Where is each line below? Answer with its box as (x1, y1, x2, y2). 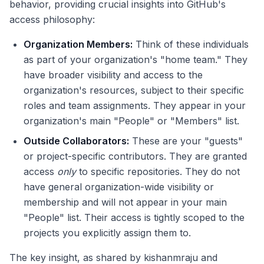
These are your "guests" (129, 135, 243, 147)
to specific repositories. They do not (76, 166, 240, 178)
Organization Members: (24, 38, 133, 51)
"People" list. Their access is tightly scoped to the (24, 212, 245, 224)
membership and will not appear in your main (24, 196, 227, 209)
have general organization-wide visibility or (24, 181, 214, 193)
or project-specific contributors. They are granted (24, 150, 247, 163)
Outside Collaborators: (24, 135, 129, 147)
